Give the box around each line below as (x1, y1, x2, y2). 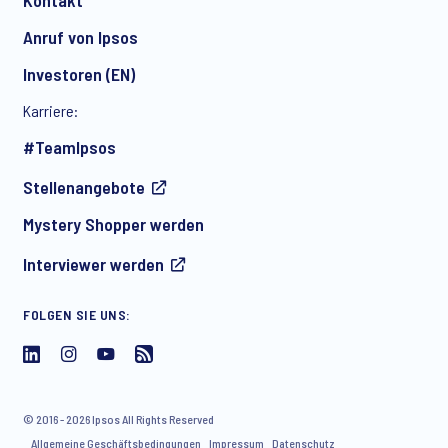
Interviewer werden (23, 252, 164, 275)
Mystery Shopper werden (23, 212, 204, 235)
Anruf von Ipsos (23, 25, 138, 48)
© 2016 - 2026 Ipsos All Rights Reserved (23, 411, 214, 426)
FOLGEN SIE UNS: (23, 305, 131, 323)
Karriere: (23, 100, 78, 120)
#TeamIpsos (23, 135, 116, 158)
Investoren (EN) (23, 62, 135, 85)
